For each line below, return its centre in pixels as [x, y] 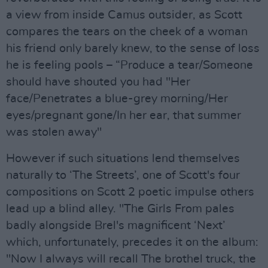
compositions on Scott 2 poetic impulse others [130, 192]
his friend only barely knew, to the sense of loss [133, 48]
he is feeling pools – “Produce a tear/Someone [130, 65]
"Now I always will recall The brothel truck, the [131, 259]
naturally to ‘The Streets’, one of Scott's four [123, 175]
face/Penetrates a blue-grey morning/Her [117, 99]
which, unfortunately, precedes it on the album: [132, 242]
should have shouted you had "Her [98, 82]
